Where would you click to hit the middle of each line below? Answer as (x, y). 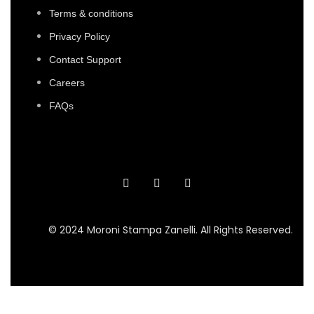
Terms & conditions (91, 13)
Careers (67, 83)
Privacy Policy (80, 36)
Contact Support (85, 60)
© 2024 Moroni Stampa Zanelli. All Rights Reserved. (171, 230)
